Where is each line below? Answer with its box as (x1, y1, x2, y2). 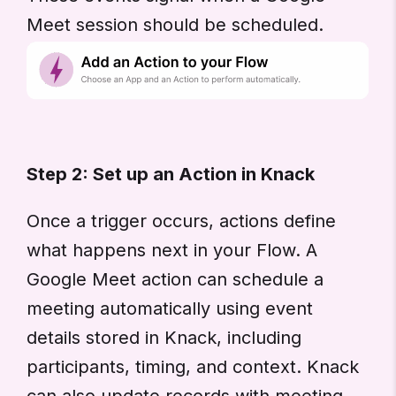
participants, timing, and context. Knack (27, 355, 359, 377)
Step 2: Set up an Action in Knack (27, 163, 315, 185)
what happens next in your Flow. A (27, 239, 317, 261)
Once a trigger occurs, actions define (27, 209, 336, 232)
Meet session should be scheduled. (27, 14, 324, 36)
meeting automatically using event (27, 297, 313, 319)
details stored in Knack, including (27, 326, 301, 348)
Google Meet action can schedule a (27, 268, 324, 290)
